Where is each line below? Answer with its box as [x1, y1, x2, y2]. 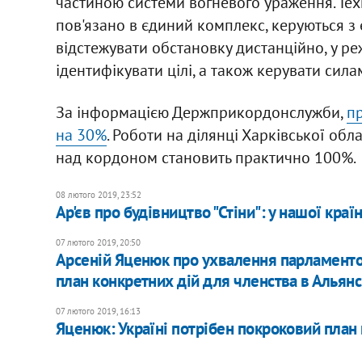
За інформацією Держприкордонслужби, [55, 101, 347, 123]
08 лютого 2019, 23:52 [55, 188, 141, 200]
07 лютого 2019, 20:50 [55, 236, 141, 248]
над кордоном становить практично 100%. [55, 146, 356, 168]
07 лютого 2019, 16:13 [55, 305, 141, 317]
